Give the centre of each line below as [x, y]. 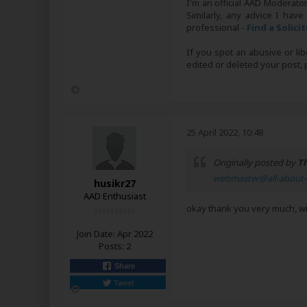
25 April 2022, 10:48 [225, 132]
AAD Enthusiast [114, 196]
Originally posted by [255, 162]
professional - [217, 27]
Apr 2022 [135, 233]
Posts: [111, 246]
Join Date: [96, 233]
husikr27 [114, 183]
